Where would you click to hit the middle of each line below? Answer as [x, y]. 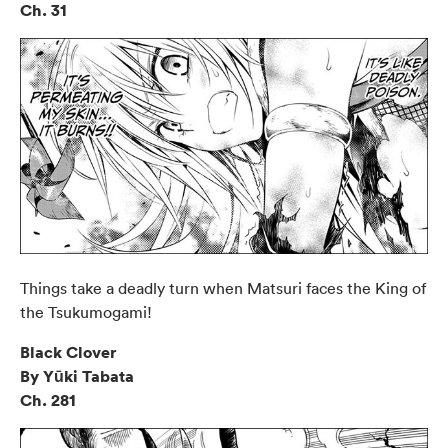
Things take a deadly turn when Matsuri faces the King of [223, 288]
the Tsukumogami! [86, 312]
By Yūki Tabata [77, 376]
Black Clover [68, 352]
